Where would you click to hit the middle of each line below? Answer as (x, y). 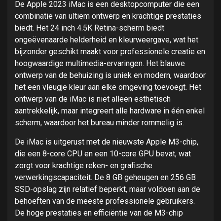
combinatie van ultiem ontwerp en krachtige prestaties (108, 16)
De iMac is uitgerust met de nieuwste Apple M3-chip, (107, 142)
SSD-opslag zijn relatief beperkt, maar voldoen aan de (108, 189)
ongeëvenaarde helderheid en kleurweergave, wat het (107, 40)
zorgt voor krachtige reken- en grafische (84, 166)
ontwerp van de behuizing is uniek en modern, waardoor (110, 75)
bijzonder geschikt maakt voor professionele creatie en (110, 52)
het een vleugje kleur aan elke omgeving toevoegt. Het (108, 87)
